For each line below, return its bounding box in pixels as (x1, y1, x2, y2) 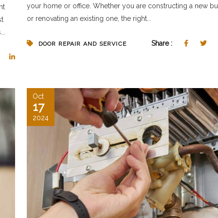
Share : (151, 39, 174, 48)
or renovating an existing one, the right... (26, 15, 151, 23)
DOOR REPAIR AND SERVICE (38, 40, 127, 48)
